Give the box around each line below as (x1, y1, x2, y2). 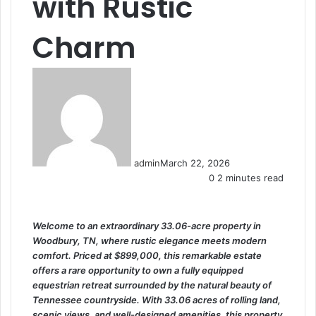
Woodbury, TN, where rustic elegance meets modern (32, 235, 267, 246)
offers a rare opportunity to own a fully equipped (32, 265, 243, 276)
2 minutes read (214, 172, 284, 183)
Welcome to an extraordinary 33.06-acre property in (32, 220, 261, 231)
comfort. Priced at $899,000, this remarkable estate (32, 250, 262, 261)
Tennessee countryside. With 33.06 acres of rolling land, (32, 294, 281, 305)
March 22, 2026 (160, 157, 230, 169)
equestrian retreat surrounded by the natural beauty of (32, 279, 272, 291)
